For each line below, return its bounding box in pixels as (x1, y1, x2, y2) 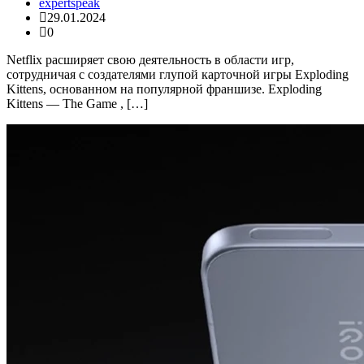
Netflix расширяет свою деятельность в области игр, (6, 53, 294, 67)
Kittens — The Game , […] (6, 97, 148, 111)
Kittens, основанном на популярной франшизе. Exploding (6, 82, 322, 97)
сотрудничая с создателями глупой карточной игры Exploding (6, 67, 349, 82)
